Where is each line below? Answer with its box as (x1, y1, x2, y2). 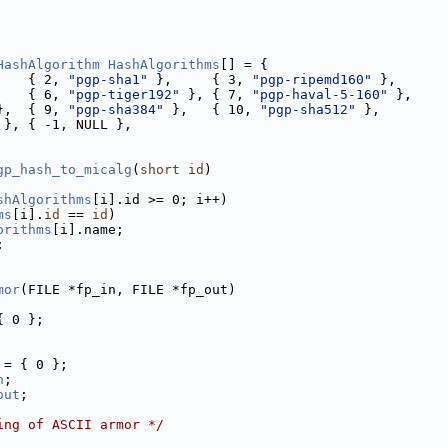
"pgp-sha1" (68, 72, 148, 87)
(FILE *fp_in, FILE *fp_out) (20, 282, 236, 297)
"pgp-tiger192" (68, 87, 180, 102)
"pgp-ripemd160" (252, 72, 372, 87)
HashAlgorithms (108, 57, 220, 72)
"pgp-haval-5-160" (252, 87, 388, 102)
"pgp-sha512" (260, 102, 356, 117)
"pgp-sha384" (68, 102, 164, 117)
